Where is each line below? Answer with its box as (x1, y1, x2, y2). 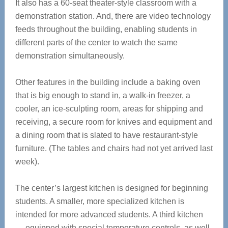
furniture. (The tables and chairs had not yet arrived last (15, 144, 213, 153)
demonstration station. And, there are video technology (15, 12, 211, 20)
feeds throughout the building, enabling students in (15, 25, 197, 34)
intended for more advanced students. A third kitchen (15, 210, 203, 219)
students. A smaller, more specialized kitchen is (15, 197, 184, 206)
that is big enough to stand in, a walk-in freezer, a (15, 91, 190, 100)
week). (15, 157, 39, 166)
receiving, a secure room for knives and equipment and (15, 118, 212, 126)
